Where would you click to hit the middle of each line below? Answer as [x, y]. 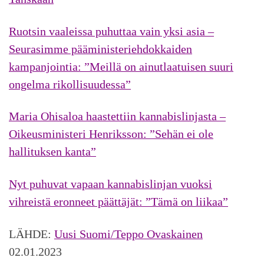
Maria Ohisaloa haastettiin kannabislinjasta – [117, 116]
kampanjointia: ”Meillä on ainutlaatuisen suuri [121, 66]
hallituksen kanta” [52, 152]
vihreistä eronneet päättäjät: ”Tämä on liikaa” [118, 201]
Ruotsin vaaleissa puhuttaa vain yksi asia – [111, 31]
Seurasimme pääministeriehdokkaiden [100, 49]
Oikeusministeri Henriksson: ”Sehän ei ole [111, 134]
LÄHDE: [32, 234]
